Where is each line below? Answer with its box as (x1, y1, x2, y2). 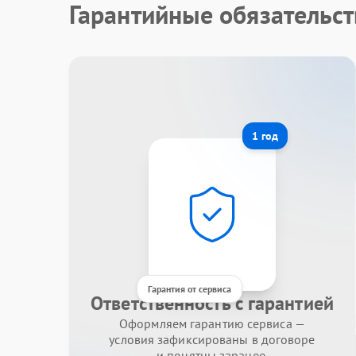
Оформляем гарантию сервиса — (119, 315, 305, 331)
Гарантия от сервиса (148, 283, 231, 295)
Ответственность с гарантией (91, 291, 334, 315)
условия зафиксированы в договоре (109, 331, 315, 347)
